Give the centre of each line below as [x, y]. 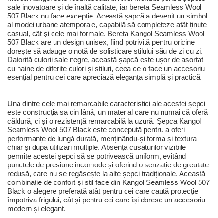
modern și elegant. [36, 209]
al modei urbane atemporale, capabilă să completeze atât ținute [107, 25]
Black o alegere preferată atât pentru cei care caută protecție [103, 191]
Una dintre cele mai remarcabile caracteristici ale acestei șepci [106, 104]
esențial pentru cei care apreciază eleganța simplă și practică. [105, 77]
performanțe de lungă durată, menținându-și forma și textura [102, 139]
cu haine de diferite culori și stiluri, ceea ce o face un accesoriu [106, 69]
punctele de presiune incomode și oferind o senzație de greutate [108, 165]
